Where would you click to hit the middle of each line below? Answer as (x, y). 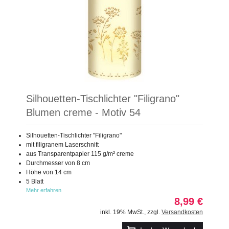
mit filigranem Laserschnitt (62, 144)
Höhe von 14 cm (49, 172)
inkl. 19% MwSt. (122, 212)
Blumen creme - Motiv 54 (83, 112)
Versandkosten (182, 212)
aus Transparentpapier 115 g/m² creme (80, 154)
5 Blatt (35, 181)
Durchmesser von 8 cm (58, 163)
